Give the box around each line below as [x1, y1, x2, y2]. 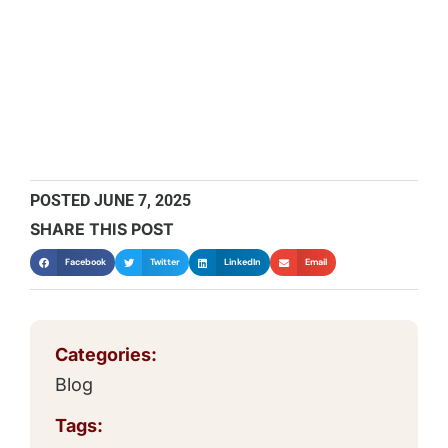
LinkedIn [224, 256, 262, 269]
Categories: [55, 343, 157, 365]
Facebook [65, 256, 107, 269]
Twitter [150, 256, 181, 269]
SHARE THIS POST [30, 219, 174, 240]
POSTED [30, 191, 90, 211]
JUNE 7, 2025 [94, 191, 191, 211]
